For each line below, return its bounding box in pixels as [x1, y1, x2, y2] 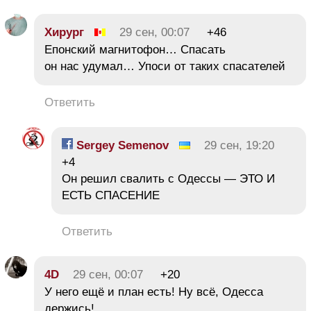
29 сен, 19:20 [204, 138, 274, 152]
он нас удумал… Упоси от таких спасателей [44, 59, 285, 73]
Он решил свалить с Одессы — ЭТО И [62, 171, 275, 185]
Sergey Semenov [73, 138, 169, 152]
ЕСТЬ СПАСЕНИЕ [62, 188, 160, 202]
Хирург [44, 25, 84, 39]
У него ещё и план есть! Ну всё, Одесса [44, 285, 263, 299]
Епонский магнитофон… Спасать [44, 42, 226, 56]
